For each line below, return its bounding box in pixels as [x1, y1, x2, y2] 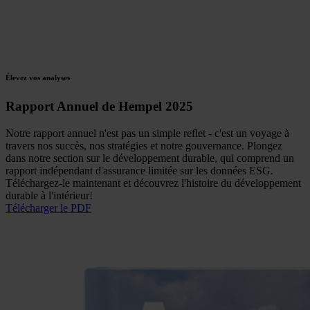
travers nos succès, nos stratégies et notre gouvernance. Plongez [6, 140, 282, 152]
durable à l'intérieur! [6, 190, 93, 202]
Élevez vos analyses [6, 73, 70, 82]
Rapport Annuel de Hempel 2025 [6, 99, 193, 114]
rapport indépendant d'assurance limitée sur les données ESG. [6, 165, 273, 177]
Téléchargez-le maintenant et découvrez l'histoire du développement [6, 177, 301, 190]
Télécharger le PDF [6, 202, 91, 215]
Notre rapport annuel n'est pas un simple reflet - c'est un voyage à [6, 127, 289, 140]
